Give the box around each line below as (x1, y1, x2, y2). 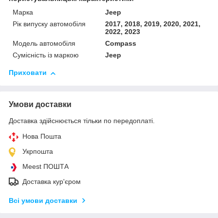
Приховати (9, 69, 47, 77)
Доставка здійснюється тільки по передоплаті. (9, 117, 155, 125)
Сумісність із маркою (13, 51, 79, 59)
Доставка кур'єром (22, 178, 81, 186)
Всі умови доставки (9, 197, 77, 205)
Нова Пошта (22, 132, 61, 141)
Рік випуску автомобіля (13, 20, 86, 28)
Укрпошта (22, 147, 53, 156)
